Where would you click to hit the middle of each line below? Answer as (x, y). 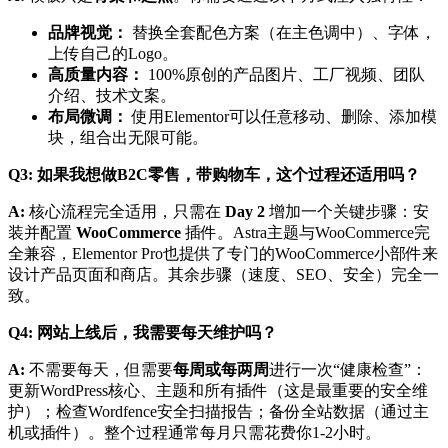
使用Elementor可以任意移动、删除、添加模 (282, 116)
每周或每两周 (221, 369)
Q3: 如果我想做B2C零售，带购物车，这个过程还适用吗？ (214, 174)
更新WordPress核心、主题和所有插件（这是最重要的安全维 (218, 390)
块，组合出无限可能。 (128, 137)
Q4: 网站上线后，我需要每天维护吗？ (142, 332)
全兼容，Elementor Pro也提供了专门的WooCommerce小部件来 (223, 253)
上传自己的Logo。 (113, 53)
